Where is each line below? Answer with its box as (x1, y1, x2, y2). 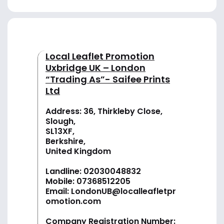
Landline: (45, 165, 83, 177)
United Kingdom (45, 145, 111, 157)
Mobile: (45, 175, 76, 187)
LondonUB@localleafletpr (71, 185, 176, 197)
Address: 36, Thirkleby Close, (45, 105, 162, 117)
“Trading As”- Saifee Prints (45, 72, 170, 85)
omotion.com (45, 195, 101, 207)
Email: (45, 185, 71, 197)
